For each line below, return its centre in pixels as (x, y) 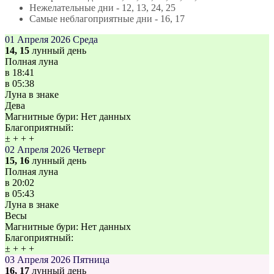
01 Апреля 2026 (38, 40)
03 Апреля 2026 (38, 260)
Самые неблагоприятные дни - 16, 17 (107, 19)
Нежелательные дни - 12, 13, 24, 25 (102, 8)
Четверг (89, 150)
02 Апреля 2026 (38, 150)
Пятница (91, 260)
